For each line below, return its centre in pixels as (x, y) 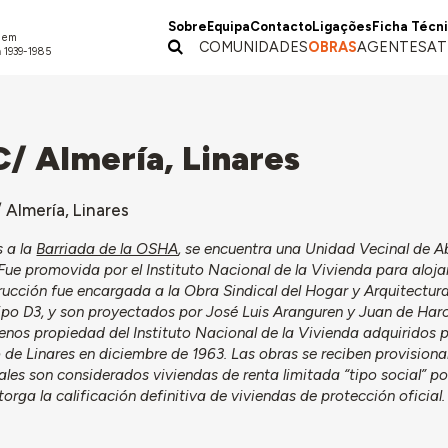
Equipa (229, 26)
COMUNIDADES (254, 47)
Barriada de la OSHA (107, 249)
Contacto (281, 26)
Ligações (342, 26)
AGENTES (392, 47)
